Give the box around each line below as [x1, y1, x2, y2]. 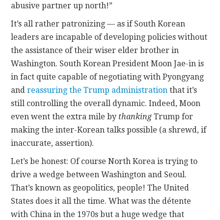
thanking [118, 111, 152, 121]
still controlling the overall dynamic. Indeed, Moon [11, 98, 201, 108]
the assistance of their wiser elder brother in [11, 45, 179, 55]
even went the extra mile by [11, 111, 119, 121]
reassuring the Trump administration [27, 85, 168, 95]
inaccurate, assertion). [11, 138, 94, 148]
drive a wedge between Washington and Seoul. [11, 169, 187, 179]
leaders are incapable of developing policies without [11, 32, 208, 42]
